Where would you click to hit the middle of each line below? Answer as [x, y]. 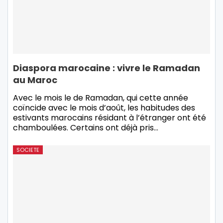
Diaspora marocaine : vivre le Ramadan [107, 68]
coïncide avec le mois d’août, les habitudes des [104, 108]
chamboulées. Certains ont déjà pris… [86, 128]
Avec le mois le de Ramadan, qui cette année [101, 98]
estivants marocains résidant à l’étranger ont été [110, 118]
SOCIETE [28, 150]
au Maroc [35, 80]
